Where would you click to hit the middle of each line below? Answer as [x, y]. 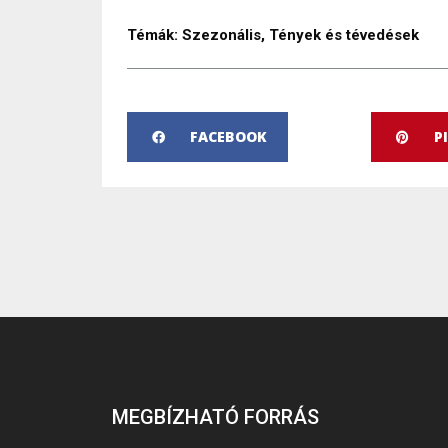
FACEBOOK [228, 137]
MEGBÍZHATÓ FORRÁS [215, 417]
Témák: [152, 35]
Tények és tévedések [344, 35]
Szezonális [221, 35]
